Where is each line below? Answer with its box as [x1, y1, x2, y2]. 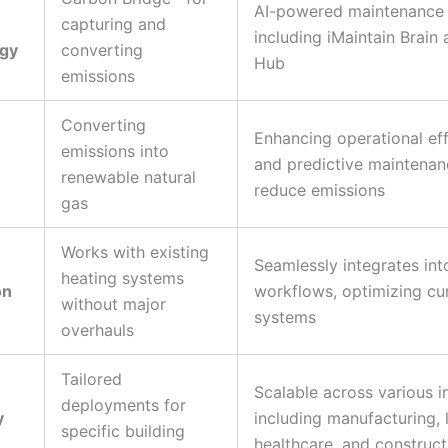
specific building [61, 420, 185, 441]
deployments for [61, 394, 186, 415]
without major [61, 293, 166, 314]
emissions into [61, 140, 169, 161]
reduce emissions [254, 179, 385, 200]
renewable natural [61, 166, 196, 187]
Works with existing [61, 241, 209, 262]
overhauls [61, 319, 134, 340]
